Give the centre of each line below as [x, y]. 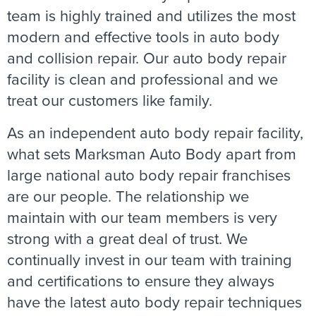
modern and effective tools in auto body [143, 37]
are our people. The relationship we [128, 196]
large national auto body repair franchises [149, 175]
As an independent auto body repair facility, [155, 133]
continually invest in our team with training [150, 260]
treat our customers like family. [112, 101]
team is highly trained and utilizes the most [151, 16]
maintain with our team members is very [142, 218]
